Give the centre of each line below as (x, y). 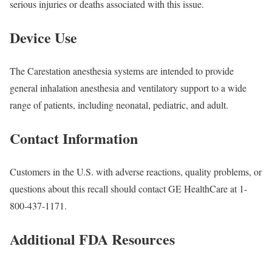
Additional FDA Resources (92, 239)
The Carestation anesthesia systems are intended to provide (122, 71)
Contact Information (74, 138)
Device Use (43, 38)
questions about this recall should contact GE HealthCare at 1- (128, 189)
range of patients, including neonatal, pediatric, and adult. (119, 105)
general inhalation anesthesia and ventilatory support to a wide (128, 88)
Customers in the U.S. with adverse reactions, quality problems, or (136, 172)
